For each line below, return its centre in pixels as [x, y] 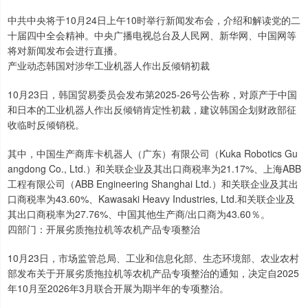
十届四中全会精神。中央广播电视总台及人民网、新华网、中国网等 [152, 35]
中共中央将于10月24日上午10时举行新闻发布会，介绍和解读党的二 [154, 20]
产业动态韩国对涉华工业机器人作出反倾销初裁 [109, 66]
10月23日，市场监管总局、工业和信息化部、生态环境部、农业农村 [153, 258]
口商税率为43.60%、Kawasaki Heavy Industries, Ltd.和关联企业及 [151, 199]
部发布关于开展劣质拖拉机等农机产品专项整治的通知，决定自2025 [153, 273]
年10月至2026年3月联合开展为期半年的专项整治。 [118, 288]
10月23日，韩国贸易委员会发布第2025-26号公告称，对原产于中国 [152, 95]
